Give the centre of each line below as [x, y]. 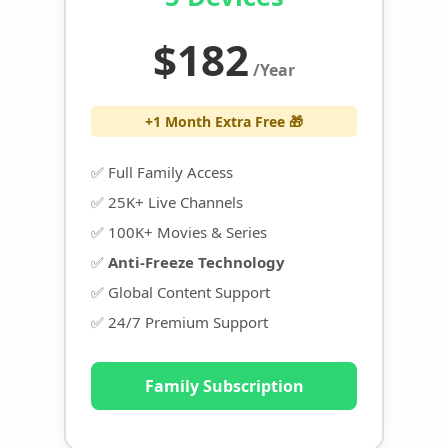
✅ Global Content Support [180, 291]
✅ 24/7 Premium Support [179, 321]
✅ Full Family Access [162, 171]
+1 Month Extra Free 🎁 [224, 121]
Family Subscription [224, 385]
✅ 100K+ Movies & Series [179, 231]
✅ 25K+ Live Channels [167, 201]
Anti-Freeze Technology [196, 261]
